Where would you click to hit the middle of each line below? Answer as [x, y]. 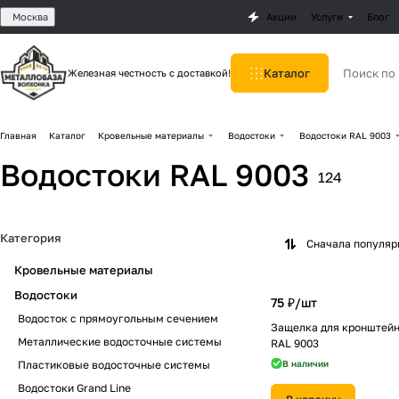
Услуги [326, 16]
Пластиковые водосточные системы [114, 365]
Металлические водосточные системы [120, 342]
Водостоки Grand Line [74, 388]
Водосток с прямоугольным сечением [118, 318]
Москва [30, 16]
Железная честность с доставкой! [150, 73]
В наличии [305, 363]
